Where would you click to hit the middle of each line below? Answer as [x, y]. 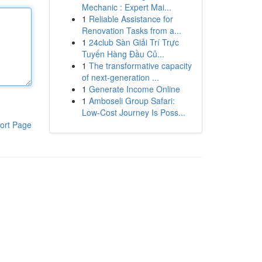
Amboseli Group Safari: [132, 101]
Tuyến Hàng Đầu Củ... [123, 54]
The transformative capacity [140, 65]
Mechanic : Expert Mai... [126, 7]
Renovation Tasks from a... [131, 30]
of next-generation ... [120, 77]
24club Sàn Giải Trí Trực [134, 42]
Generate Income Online [134, 89]
